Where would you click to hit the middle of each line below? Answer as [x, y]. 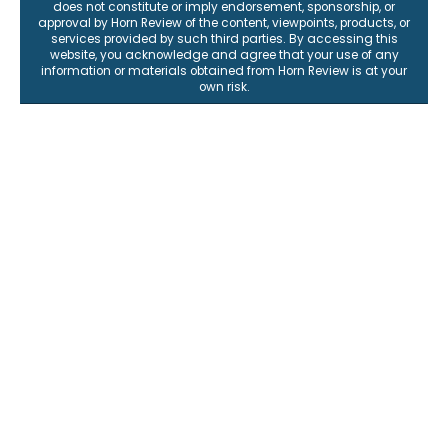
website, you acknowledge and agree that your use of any [224, 54]
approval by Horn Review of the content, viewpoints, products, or [224, 22]
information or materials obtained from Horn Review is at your [224, 70]
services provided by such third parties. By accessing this [224, 38]
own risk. [224, 86]
